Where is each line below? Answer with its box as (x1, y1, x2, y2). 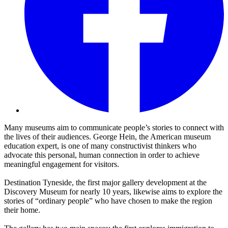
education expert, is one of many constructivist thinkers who (4, 141, 196, 151)
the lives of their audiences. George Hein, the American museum (4, 132, 211, 141)
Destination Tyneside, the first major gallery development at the (4, 178, 207, 187)
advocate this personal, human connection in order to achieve (4, 151, 199, 160)
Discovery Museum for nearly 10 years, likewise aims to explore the (4, 187, 222, 196)
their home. (4, 206, 40, 215)
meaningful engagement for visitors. (4, 160, 119, 169)
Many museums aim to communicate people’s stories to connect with (4, 123, 224, 132)
